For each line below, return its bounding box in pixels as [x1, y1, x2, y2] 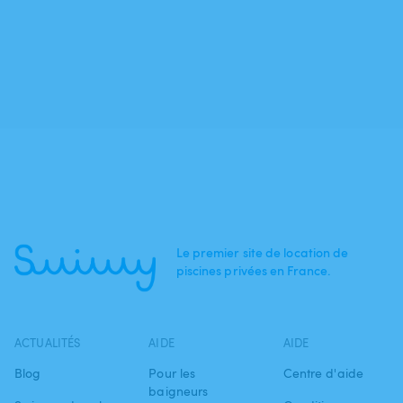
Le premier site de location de [175, 244, 349, 261]
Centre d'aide [282, 364, 363, 381]
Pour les [148, 364, 196, 381]
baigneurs [148, 382, 209, 399]
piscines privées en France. [175, 262, 331, 279]
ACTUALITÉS [14, 335, 81, 351]
